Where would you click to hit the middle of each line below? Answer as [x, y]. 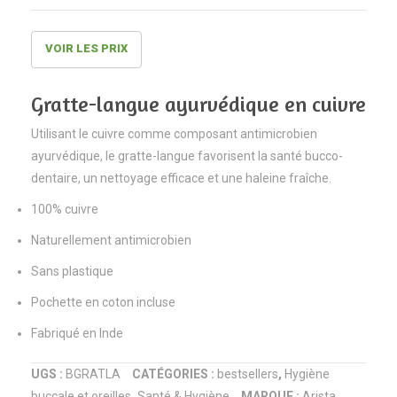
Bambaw [366, 37]
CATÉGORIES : [175, 374]
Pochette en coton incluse [103, 302]
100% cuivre [65, 209]
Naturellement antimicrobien [111, 240]
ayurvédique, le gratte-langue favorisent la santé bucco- [187, 156]
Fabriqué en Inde [77, 333]
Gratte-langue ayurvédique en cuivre [198, 104]
